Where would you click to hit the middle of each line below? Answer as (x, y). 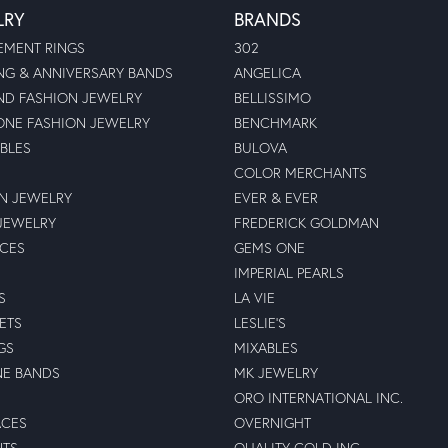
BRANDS (267, 19)
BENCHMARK (275, 122)
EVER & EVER (276, 197)
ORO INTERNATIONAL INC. (318, 397)
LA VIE (254, 297)
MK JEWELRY (276, 372)
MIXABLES (266, 347)
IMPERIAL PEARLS (289, 272)
